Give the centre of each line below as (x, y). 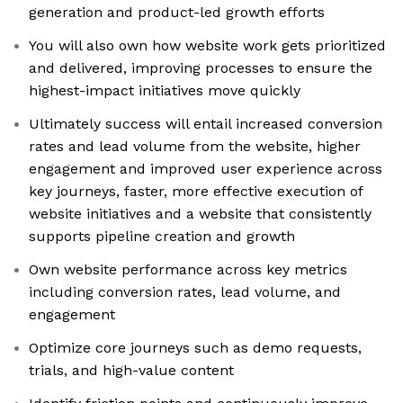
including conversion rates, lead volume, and (185, 292)
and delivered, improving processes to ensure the (201, 68)
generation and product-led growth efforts (177, 13)
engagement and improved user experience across (206, 169)
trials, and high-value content (131, 371)
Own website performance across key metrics (188, 270)
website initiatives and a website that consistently (200, 214)
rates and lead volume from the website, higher (195, 147)
